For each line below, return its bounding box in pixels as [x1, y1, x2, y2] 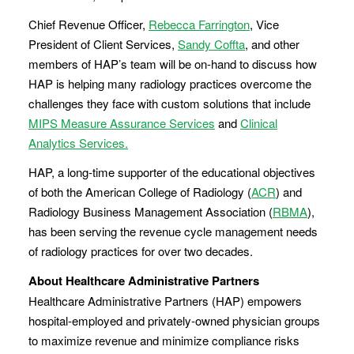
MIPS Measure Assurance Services [28, 115, 215, 131]
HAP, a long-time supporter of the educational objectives [28, 164, 315, 180]
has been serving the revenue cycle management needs [28, 223, 318, 239]
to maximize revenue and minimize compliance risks [28, 332, 299, 348]
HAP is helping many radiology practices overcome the [28, 75, 311, 92]
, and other [245, 36, 299, 52]
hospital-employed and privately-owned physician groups [28, 312, 320, 329]
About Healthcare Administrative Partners [28, 272, 259, 289]
